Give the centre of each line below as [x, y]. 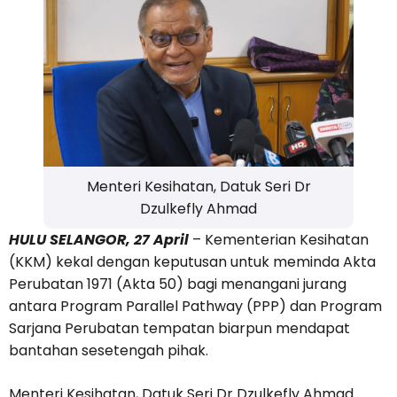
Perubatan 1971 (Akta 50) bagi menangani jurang [178, 284]
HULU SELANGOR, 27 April [99, 240]
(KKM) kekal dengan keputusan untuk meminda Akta [192, 262]
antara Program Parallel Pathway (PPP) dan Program [195, 307]
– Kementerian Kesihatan [279, 240]
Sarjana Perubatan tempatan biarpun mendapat [179, 329]
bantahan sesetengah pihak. [109, 351]
